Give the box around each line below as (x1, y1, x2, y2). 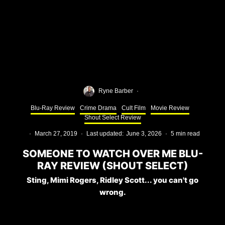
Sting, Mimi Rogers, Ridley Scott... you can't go (27, 175, 198, 185)
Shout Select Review (84, 114, 141, 121)
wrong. (99, 187, 126, 197)
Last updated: (86, 130, 124, 137)
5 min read (170, 130, 200, 137)
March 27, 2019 (34, 130, 77, 137)
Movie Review (151, 104, 189, 111)
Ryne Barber (98, 87, 133, 95)
